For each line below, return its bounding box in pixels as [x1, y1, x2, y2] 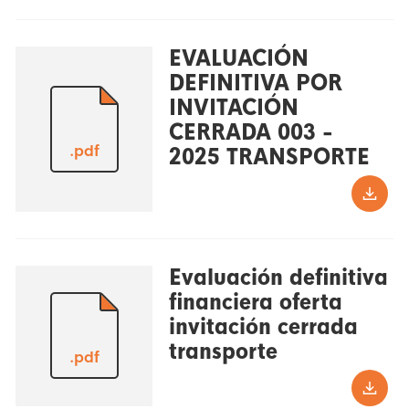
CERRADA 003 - [168, 119, 333, 147]
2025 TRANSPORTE [168, 143, 370, 172]
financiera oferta [168, 288, 342, 316]
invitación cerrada [168, 312, 358, 341]
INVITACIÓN [168, 94, 299, 122]
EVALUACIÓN [168, 45, 309, 73]
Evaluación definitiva [168, 263, 388, 291]
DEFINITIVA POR [168, 69, 342, 98]
